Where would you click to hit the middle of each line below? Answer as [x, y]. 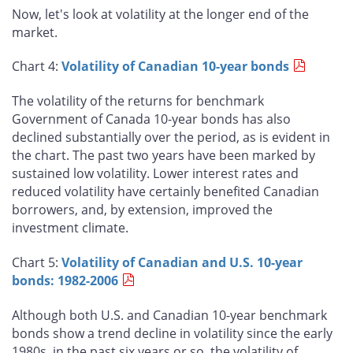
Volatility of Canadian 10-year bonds [175, 67]
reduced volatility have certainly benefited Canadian [165, 192]
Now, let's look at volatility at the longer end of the [160, 14]
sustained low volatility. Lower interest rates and [155, 174]
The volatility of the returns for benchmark [138, 101]
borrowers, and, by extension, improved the [142, 210]
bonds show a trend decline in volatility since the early [172, 333]
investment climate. [70, 228]
